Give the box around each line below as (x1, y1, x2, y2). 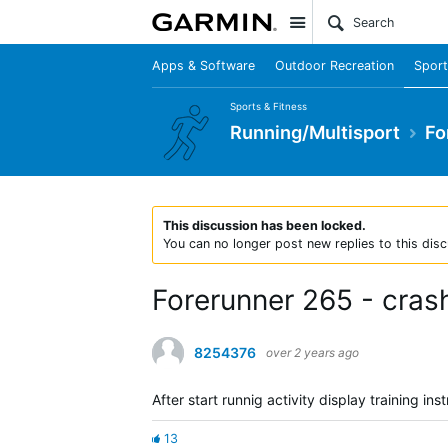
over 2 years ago (266, 345, 359, 360)
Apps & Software (152, 58, 255, 73)
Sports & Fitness (230, 100, 307, 112)
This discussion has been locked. (163, 218, 366, 233)
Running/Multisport (230, 120, 400, 143)
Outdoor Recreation (275, 58, 394, 73)
